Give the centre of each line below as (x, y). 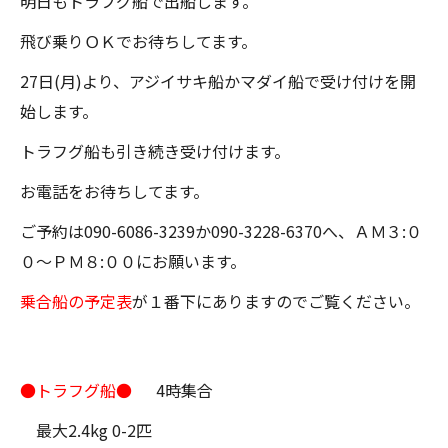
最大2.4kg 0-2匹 (86, 430)
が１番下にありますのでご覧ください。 (276, 301)
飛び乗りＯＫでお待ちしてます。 (138, 41)
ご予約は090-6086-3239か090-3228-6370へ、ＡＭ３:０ (221, 231)
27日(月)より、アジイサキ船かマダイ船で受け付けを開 (218, 81)
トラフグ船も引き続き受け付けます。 (155, 151)
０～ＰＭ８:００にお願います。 (133, 261)
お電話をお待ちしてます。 (114, 191)
